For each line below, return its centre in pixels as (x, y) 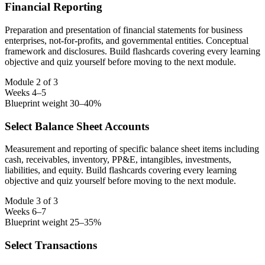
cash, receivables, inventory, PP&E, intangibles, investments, (118, 160)
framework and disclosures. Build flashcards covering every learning (132, 51)
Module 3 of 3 (31, 201)
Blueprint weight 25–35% (53, 222)
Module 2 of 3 (31, 82)
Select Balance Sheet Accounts (77, 126)
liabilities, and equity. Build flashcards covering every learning (121, 170)
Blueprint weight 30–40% (53, 103)
